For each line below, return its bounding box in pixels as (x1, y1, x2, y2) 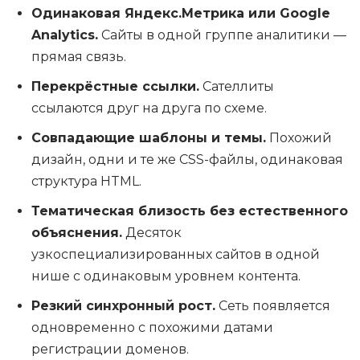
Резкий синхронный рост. (31, 298, 215, 314)
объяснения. (31, 225, 122, 241)
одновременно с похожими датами (31, 320, 273, 336)
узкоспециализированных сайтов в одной (31, 247, 320, 263)
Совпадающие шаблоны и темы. (31, 130, 266, 146)
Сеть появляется (215, 298, 330, 314)
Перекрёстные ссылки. (31, 79, 199, 95)
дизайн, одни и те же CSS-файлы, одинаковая (31, 152, 343, 168)
